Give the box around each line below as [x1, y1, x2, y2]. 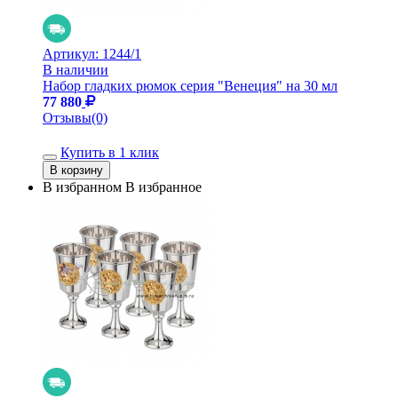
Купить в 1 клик [60, 144, 159, 160]
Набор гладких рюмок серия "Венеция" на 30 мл [43, 77, 338, 93]
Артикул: [43, 45, 102, 61]
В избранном [43, 179, 122, 195]
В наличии [43, 61, 108, 77]
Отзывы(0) [43, 109, 107, 125]
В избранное [125, 179, 202, 195]
